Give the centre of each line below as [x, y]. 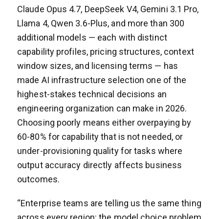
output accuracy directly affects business [100, 165]
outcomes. [38, 179]
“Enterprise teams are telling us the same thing [109, 203]
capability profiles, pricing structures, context [106, 51]
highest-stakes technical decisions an [92, 94]
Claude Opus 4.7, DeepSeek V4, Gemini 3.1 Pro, [108, 9]
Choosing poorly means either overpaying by [104, 122]
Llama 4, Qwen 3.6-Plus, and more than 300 [101, 23]
